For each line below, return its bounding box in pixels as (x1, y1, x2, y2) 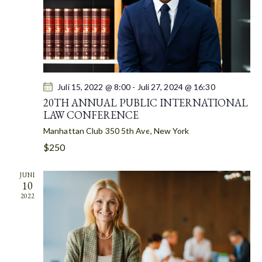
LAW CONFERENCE (43, 108, 139, 122)
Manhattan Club (43, 126, 105, 136)
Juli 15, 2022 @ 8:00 (57, 82, 131, 92)
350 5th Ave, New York (105, 126, 189, 136)
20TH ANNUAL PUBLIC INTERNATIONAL (43, 96, 248, 109)
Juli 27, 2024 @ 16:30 (137, 82, 215, 92)
